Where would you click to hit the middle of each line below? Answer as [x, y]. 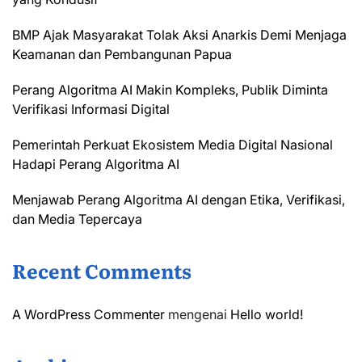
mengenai [198, 315]
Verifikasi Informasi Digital [91, 109]
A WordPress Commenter [88, 315]
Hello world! [267, 315]
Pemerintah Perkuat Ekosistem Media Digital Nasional [173, 145]
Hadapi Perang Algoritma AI [96, 164]
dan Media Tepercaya [77, 219]
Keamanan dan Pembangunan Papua [122, 55]
